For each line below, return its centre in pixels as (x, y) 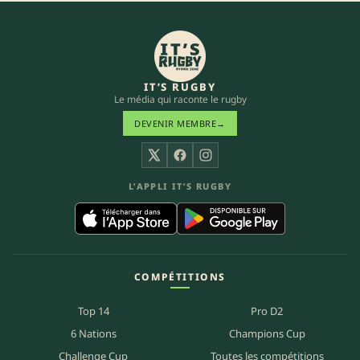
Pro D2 (267, 311)
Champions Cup (267, 334)
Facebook (206, 164)
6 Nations (93, 334)
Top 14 (93, 311)
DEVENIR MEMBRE (176, 124)
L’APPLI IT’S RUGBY (180, 186)
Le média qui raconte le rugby (180, 100)
